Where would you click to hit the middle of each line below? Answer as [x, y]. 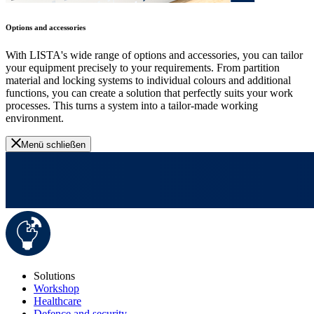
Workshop [56, 289]
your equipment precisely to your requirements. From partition [143, 68]
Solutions [54, 276]
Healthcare [57, 301]
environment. [35, 118]
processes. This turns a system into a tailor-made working [132, 106]
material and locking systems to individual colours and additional [148, 81]
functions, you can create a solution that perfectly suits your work [149, 93]
